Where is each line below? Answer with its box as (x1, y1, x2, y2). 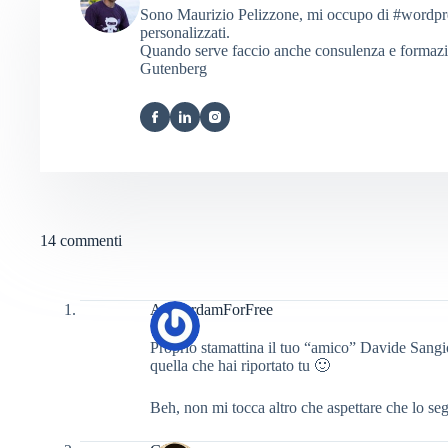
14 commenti (40, 231, 122, 249)
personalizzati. (140, 23, 230, 41)
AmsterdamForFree (150, 300, 273, 318)
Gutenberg (140, 59, 207, 77)
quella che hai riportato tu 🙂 (150, 356, 330, 374)
